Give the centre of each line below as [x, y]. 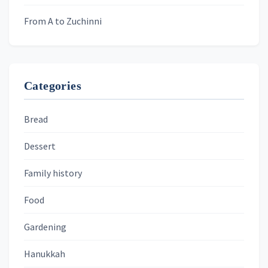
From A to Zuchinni [63, 21]
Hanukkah [45, 254]
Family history [53, 173]
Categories [53, 86]
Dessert [40, 146]
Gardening [45, 227]
